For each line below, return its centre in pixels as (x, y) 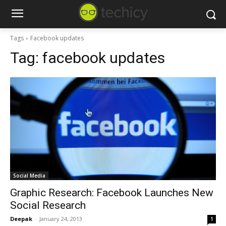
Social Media (29, 176)
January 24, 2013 (61, 219)
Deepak (21, 219)
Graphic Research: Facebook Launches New (112, 193)
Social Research (48, 205)
